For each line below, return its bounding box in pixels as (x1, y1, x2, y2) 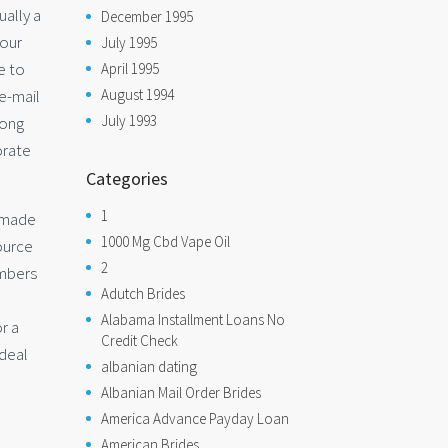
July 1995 (101, 33, 157, 52)
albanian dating (101, 357, 197, 376)
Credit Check (101, 331, 178, 350)
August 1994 (101, 85, 174, 104)
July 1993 (101, 111, 157, 130)
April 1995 (101, 59, 159, 78)
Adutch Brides (101, 284, 185, 303)
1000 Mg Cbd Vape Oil (101, 232, 230, 251)
